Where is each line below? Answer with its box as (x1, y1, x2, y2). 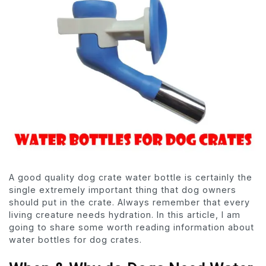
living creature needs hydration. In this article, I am (9, 210, 240, 220)
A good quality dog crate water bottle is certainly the (9, 172, 252, 183)
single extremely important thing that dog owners (9, 185, 236, 195)
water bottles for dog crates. (9, 235, 142, 245)
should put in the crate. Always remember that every (9, 197, 250, 208)
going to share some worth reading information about (9, 222, 254, 233)
